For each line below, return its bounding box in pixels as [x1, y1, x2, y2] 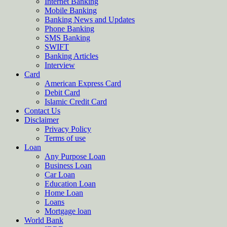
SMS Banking [45, 33, 90, 42]
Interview [45, 61, 75, 69]
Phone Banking [45, 24, 94, 33]
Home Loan [45, 188, 83, 197]
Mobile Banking [45, 6, 97, 15]
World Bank [24, 216, 63, 224]
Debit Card [45, 88, 80, 97]
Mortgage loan [45, 207, 91, 215]
